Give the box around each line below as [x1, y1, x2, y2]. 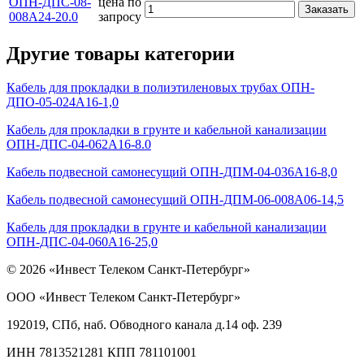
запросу [98, 9, 141, 24]
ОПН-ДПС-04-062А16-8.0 [6, 137, 151, 152]
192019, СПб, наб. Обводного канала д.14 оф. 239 [6, 318, 282, 332]
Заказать [305, 2, 349, 15]
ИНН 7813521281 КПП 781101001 [6, 345, 197, 360]
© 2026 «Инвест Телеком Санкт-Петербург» [6, 262, 250, 277]
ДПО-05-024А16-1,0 [6, 95, 119, 110]
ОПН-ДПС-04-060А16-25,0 [6, 235, 158, 249]
